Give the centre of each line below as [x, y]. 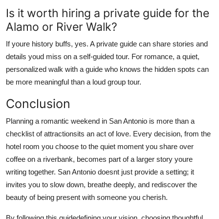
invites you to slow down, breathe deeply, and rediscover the [101, 184]
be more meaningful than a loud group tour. [74, 82]
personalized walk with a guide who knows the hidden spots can [107, 69]
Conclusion [38, 103]
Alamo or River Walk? [62, 26]
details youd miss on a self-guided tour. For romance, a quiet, [103, 56]
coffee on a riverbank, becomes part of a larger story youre [99, 159]
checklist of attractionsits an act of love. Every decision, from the [108, 133]
